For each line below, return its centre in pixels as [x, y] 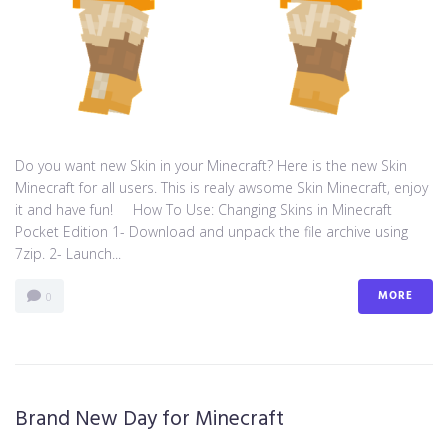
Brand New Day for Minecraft [149, 419]
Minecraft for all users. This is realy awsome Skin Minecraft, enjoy [221, 187]
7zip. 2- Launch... [68, 253]
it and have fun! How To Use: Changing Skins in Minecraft [203, 209]
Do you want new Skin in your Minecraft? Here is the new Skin [211, 165]
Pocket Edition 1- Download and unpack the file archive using [211, 231]
